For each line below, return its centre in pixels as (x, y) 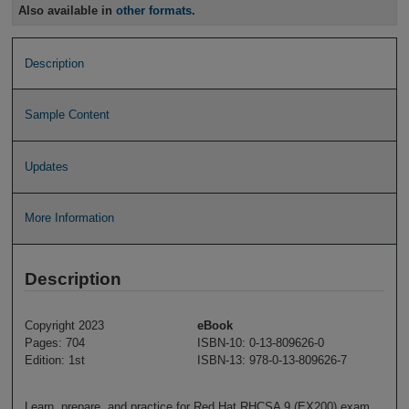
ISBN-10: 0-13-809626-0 (261, 342)
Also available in (68, 10)
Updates (46, 166)
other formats (154, 10)
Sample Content (67, 115)
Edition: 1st (54, 360)
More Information (69, 218)
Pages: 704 (54, 342)
